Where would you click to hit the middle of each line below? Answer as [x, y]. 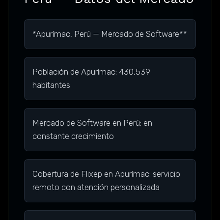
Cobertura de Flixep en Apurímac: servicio [106, 174]
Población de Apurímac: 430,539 [91, 72]
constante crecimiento [73, 136]
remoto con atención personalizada [96, 187]
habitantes [51, 85]
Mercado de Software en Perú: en [92, 123]
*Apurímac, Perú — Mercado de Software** [110, 34]
